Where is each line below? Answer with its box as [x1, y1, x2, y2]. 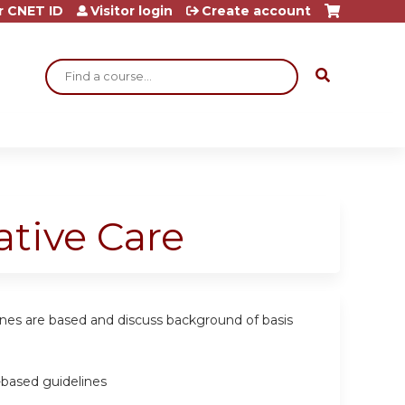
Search [45, 58, 99, 75]
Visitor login [90, 3, 173, 19]
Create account [202, 3, 311, 19]
